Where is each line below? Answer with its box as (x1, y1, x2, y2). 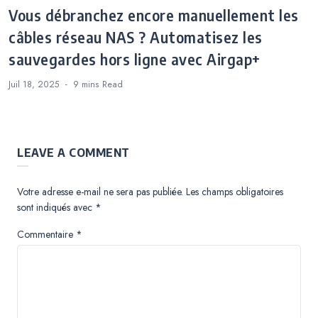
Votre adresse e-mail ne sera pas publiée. (17, 184, 183, 199)
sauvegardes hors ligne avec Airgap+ (9, 50, 261, 69)
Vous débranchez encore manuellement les (9, 6, 299, 25)
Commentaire (17, 226, 76, 241)
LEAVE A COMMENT (17, 145, 130, 160)
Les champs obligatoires (186, 184, 283, 199)
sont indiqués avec (17, 199, 95, 214)
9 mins (73, 77, 102, 91)
